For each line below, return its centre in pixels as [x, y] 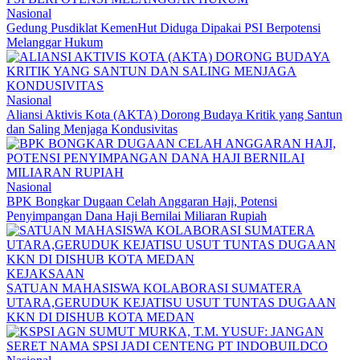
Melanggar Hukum [55, 42]
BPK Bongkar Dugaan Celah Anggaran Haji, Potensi [142, 201]
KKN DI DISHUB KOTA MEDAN [100, 317]
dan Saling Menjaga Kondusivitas [92, 129]
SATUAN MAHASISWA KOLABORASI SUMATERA [154, 288]
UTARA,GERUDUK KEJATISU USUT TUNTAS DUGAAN [171, 302]
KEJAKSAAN [45, 273]
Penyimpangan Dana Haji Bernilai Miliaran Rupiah [137, 215]
